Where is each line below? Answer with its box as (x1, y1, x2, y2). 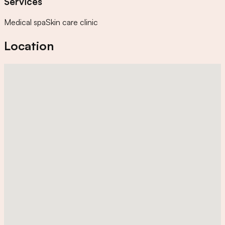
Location (4, 38, 54, 54)
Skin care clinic (46, 17, 98, 28)
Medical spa (4, 17, 46, 28)
